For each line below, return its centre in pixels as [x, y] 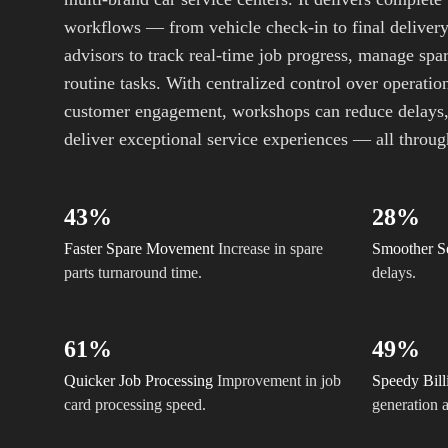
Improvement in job [279, 380]
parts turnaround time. [133, 272]
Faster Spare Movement [139, 248]
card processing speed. [135, 404]
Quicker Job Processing [138, 380]
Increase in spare [270, 248]
